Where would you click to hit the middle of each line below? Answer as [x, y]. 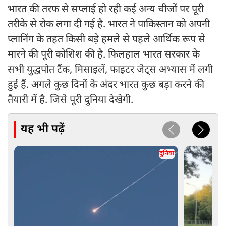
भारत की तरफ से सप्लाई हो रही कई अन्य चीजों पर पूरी [106, 10]
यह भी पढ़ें [43, 129]
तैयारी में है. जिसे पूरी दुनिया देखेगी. [70, 101]
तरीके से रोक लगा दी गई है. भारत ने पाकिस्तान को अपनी [109, 25]
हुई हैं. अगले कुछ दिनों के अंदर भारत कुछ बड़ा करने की [106, 86]
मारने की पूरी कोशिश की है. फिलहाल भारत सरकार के [104, 55]
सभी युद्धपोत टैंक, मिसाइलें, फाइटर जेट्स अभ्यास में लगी [110, 70]
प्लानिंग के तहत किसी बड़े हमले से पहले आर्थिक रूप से [106, 40]
